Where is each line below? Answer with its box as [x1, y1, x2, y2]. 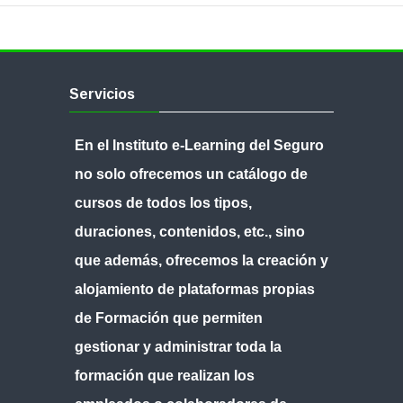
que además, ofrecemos [74, 253, 242, 269]
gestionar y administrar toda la [74, 339, 282, 355]
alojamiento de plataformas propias [74, 282, 315, 298]
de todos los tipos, [121, 195, 252, 211]
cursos [74, 195, 122, 211]
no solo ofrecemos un [74, 166, 228, 183]
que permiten [168, 310, 263, 327]
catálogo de [227, 166, 308, 183]
